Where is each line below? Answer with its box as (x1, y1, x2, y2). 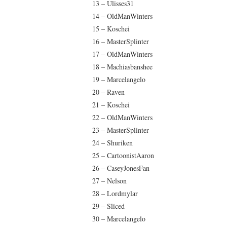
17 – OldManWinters (92, 49, 153, 59)
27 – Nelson (92, 175, 127, 185)
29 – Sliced (92, 201, 125, 211)
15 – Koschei (92, 23, 130, 33)
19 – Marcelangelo (92, 74, 145, 84)
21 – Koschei (92, 99, 130, 109)
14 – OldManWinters (92, 11, 153, 21)
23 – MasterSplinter (92, 125, 149, 135)
